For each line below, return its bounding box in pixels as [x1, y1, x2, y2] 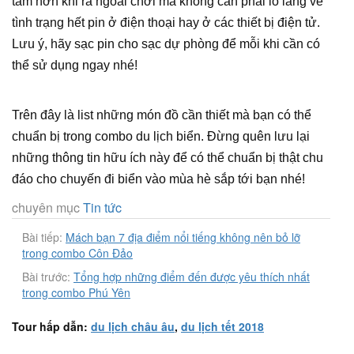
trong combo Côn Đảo [22, 245, 133, 261]
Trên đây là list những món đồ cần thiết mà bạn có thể [12, 108, 311, 122]
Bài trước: [22, 269, 73, 284]
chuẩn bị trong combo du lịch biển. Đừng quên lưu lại [12, 130, 310, 143]
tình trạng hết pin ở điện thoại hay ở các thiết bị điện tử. [12, 16, 320, 29]
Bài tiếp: [22, 229, 66, 245]
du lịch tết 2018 [181, 318, 264, 334]
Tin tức [83, 198, 122, 217]
